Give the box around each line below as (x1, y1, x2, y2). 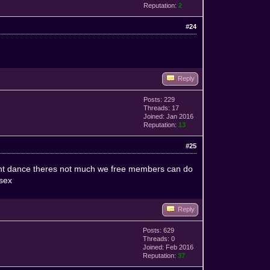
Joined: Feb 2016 (143, 243, 194, 251)
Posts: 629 (143, 226, 175, 234)
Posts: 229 (143, 95, 175, 103)
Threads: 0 (143, 234, 175, 242)
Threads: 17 (143, 104, 180, 111)
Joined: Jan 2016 (143, 112, 194, 120)
